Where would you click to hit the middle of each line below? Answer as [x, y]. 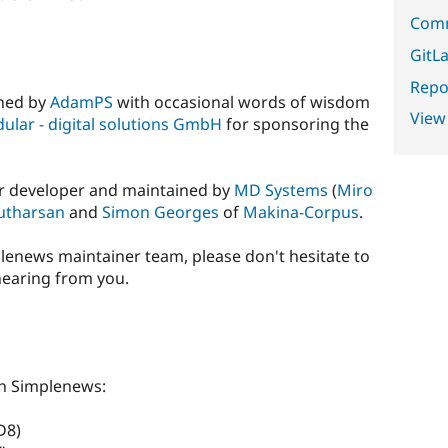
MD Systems [281, 189]
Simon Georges [160, 211]
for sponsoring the [295, 123]
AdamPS [81, 101]
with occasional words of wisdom [241, 101]
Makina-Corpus [301, 211]
